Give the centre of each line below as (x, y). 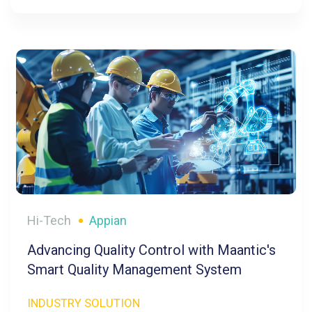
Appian (108, 221)
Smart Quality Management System (134, 270)
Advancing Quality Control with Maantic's (151, 250)
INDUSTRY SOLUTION (84, 303)
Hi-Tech (49, 221)
